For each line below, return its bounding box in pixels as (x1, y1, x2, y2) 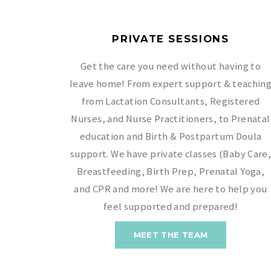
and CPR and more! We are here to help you (74, 182, 267, 195)
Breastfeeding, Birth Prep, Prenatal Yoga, (76, 165, 265, 178)
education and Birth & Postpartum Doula (79, 129, 262, 143)
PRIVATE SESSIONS (112, 32, 229, 45)
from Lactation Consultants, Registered (81, 94, 260, 108)
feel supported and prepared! (103, 200, 238, 213)
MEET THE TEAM (133, 229, 208, 240)
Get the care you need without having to (80, 59, 261, 73)
